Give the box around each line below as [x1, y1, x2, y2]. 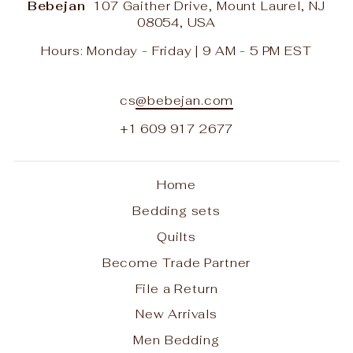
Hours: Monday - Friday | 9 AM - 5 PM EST [41, 43, 312, 59]
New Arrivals [136, 307, 217, 322]
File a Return [135, 281, 218, 296]
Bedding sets [132, 203, 221, 219]
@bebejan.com [136, 93, 234, 109]
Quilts [157, 229, 196, 244]
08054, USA [136, 15, 217, 31]
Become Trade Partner [102, 255, 251, 270]
